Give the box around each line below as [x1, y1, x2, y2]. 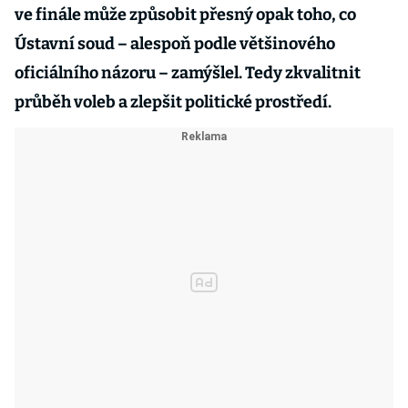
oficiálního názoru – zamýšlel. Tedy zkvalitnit [15, 63, 361, 83]
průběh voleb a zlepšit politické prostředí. [15, 92, 331, 112]
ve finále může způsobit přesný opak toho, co [15, 5, 356, 25]
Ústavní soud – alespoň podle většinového [15, 34, 335, 54]
